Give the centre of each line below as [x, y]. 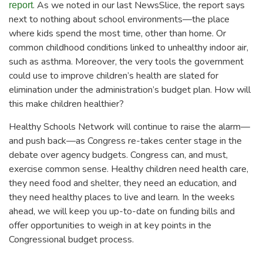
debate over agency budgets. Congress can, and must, [118, 155]
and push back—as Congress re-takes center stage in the [125, 141]
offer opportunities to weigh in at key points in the [110, 225]
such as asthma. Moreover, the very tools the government [126, 61]
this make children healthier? [66, 104]
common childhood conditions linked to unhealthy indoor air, [129, 47]
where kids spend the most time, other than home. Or [117, 33]
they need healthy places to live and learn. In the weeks [122, 197]
